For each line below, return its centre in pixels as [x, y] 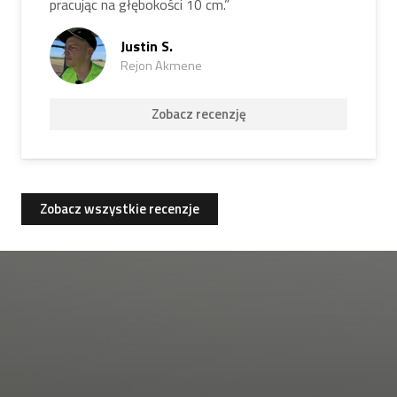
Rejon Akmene [161, 66]
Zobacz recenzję [198, 113]
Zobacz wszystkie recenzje [120, 209]
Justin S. [147, 47]
